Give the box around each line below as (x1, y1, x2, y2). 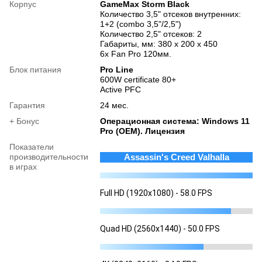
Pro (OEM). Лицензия (100, 126, 185, 136)
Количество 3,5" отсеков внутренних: (100, 9, 241, 19)
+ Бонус (9, 116, 39, 126)
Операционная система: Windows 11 (100, 116, 250, 126)
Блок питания (9, 64, 61, 74)
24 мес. (100, 100, 129, 110)
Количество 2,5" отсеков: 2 (100, 29, 202, 39)
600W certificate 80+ (100, 74, 176, 84)
